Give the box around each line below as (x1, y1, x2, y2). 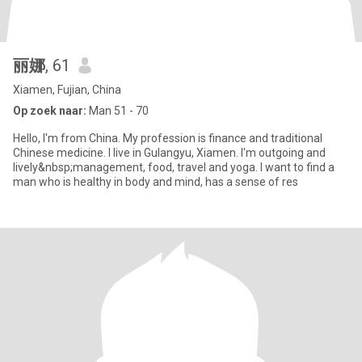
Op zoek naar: (13, 104, 86, 117)
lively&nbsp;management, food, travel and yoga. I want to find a (13, 161, 335, 174)
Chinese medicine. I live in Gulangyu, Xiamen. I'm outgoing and (13, 146, 326, 159)
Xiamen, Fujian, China (13, 83, 121, 96)
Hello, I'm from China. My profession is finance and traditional (13, 132, 322, 145)
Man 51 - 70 (86, 104, 149, 117)
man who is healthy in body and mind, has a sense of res (13, 175, 298, 188)
